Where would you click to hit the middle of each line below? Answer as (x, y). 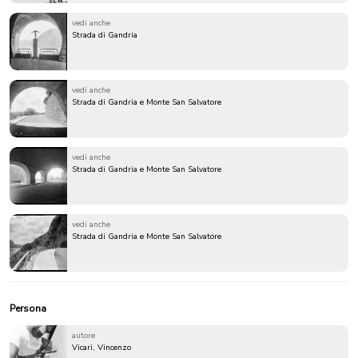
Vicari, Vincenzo (101, 348)
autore (84, 336)
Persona (28, 309)
